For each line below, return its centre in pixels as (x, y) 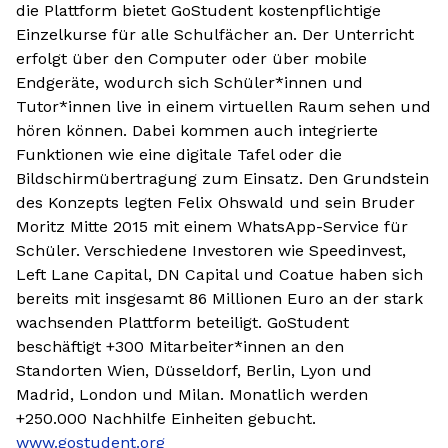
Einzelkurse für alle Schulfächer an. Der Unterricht (215, 34)
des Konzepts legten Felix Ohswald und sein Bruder (215, 202)
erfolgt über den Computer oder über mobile (191, 58)
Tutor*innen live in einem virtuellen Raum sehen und (223, 106)
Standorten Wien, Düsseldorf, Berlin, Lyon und (194, 370)
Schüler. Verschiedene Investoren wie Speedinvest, (211, 250)
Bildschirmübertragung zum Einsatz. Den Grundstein (222, 178)
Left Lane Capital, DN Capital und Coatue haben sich (219, 274)
